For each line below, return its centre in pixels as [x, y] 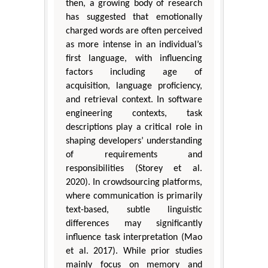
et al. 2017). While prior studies [134, 252]
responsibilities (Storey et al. [134, 169]
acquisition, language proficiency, [134, 86]
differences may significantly [134, 224]
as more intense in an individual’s [134, 45]
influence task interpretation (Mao [134, 238]
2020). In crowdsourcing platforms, [134, 183]
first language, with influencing [134, 59]
